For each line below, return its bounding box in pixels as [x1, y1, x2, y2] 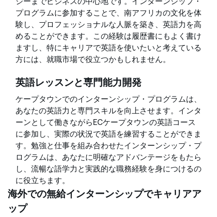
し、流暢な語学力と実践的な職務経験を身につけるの [15, 164, 201, 173]
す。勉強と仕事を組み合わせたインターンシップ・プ [15, 140, 201, 150]
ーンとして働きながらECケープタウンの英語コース [15, 117, 196, 127]
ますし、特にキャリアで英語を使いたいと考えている [15, 43, 201, 52]
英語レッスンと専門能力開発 [15, 76, 141, 88]
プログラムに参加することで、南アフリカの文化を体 [15, 8, 201, 17]
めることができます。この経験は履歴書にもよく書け [15, 31, 201, 41]
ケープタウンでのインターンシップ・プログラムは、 [15, 94, 201, 104]
